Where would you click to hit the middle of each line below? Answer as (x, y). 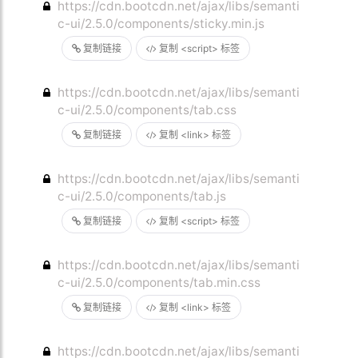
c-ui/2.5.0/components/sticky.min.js (161, 24)
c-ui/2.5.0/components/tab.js (142, 196)
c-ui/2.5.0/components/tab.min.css (159, 282)
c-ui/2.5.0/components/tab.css (147, 110)
